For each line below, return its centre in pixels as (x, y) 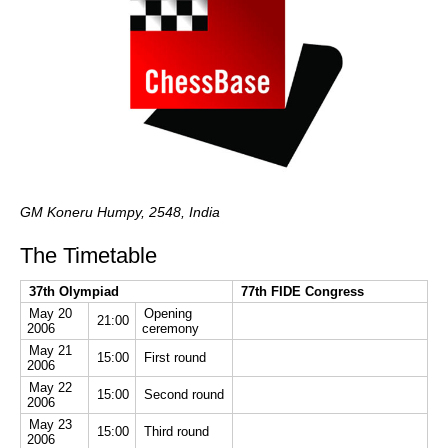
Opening (168, 313)
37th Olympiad (74, 291)
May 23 (51, 424)
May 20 (51, 313)
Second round (184, 394)
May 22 (51, 387)
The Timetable (88, 255)
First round (175, 357)
